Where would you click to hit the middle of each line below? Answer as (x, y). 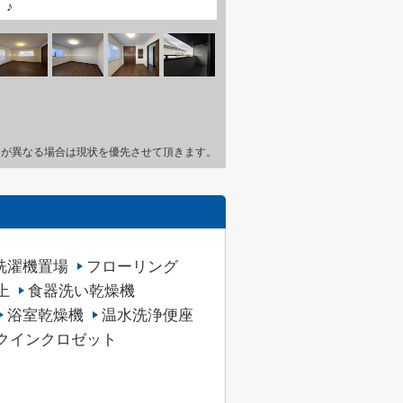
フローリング (132, 266)
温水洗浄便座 (148, 315)
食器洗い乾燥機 (81, 291)
